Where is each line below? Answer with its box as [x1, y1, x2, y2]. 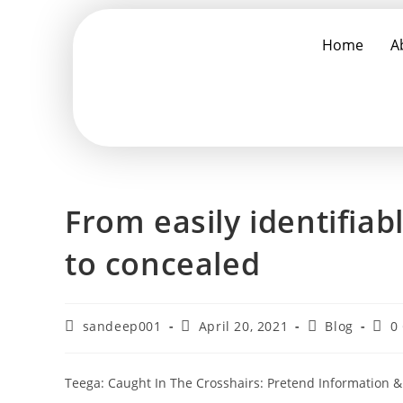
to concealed [65, 243, 261, 284]
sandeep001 [82, 318, 162, 335]
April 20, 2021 [198, 318, 289, 335]
